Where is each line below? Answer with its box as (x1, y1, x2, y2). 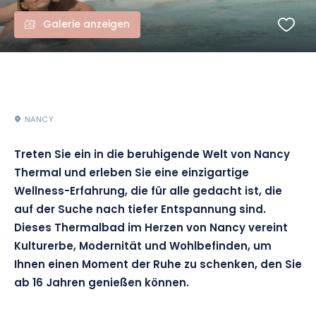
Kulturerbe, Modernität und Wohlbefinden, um (14, 238, 272, 256)
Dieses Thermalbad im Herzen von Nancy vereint (14, 220, 288, 238)
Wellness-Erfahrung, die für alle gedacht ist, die (14, 183, 282, 201)
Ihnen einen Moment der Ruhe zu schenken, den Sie (14, 257, 302, 274)
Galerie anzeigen (43, 17, 130, 33)
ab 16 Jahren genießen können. (14, 275, 189, 293)
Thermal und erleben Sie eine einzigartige (14, 165, 249, 183)
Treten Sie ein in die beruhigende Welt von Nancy (14, 147, 290, 164)
